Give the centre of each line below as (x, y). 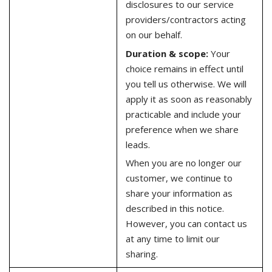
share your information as (179, 193)
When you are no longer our (183, 163)
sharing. (141, 254)
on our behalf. (154, 35)
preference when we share (182, 129)
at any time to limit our (172, 239)
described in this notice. (175, 209)
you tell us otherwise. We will (186, 83)
